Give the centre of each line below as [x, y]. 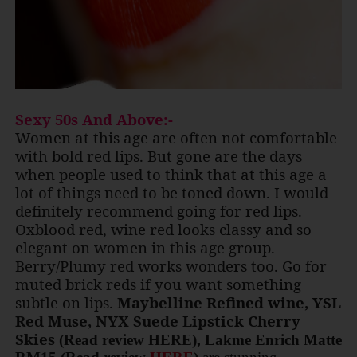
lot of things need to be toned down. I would [171, 192]
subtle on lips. [66, 302]
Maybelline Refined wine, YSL [229, 302]
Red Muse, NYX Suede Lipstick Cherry [157, 320]
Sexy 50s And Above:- [94, 119]
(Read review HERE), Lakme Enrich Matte [200, 339]
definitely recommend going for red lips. [158, 210]
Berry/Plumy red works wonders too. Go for [171, 265]
